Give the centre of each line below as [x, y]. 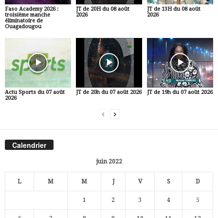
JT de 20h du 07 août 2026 [109, 92]
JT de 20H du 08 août [102, 9]
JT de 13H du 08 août [173, 9]
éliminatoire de [24, 21]
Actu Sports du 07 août [35, 92]
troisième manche [27, 15]
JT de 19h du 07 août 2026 [180, 92]
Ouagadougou [23, 27]
